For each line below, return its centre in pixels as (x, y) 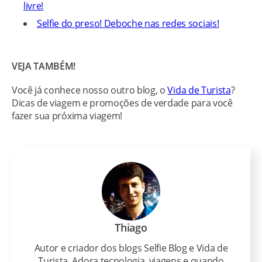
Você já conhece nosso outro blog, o (90, 90)
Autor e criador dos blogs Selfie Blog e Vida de (131, 248)
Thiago (131, 227)
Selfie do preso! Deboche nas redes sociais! (128, 23)
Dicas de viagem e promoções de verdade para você (122, 103)
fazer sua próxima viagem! (67, 116)
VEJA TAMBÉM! (44, 66)
